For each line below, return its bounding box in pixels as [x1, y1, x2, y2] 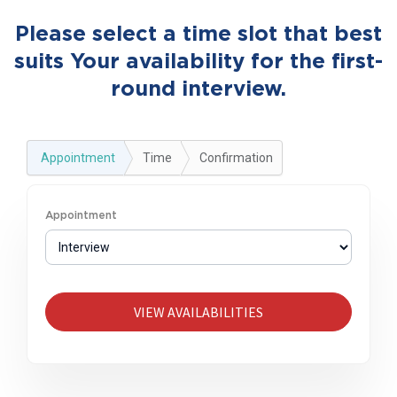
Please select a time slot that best [15, 25, 382, 44]
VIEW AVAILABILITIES [134, 303, 263, 321]
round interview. [111, 80, 286, 99]
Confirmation [199, 151, 273, 165]
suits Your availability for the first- [14, 52, 383, 72]
